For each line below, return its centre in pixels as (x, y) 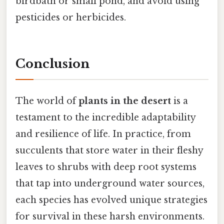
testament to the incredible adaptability (105, 117)
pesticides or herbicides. (71, 17)
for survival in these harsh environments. (110, 216)
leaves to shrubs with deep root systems (106, 167)
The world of (47, 101)
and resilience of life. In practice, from (103, 134)
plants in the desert (125, 101)
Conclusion (52, 63)
